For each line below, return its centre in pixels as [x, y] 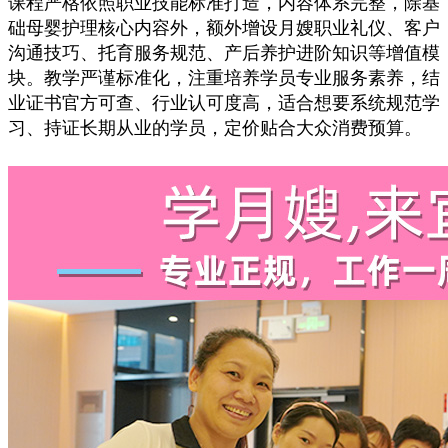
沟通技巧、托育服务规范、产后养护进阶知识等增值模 [224, 53]
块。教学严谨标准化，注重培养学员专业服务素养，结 [224, 78]
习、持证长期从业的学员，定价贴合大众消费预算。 [215, 128]
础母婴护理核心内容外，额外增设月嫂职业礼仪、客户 [224, 28]
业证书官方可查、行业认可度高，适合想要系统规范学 [224, 103]
